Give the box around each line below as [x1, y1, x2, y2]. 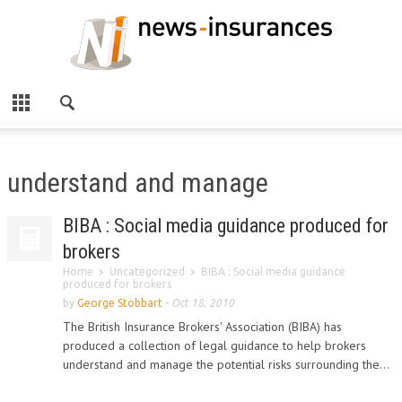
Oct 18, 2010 [171, 297, 234, 309]
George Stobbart [77, 297, 162, 309]
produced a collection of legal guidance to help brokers [63, 337, 366, 354]
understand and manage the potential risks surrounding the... [63, 356, 389, 372]
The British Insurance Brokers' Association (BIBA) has [63, 319, 342, 335]
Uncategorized [109, 266, 185, 277]
